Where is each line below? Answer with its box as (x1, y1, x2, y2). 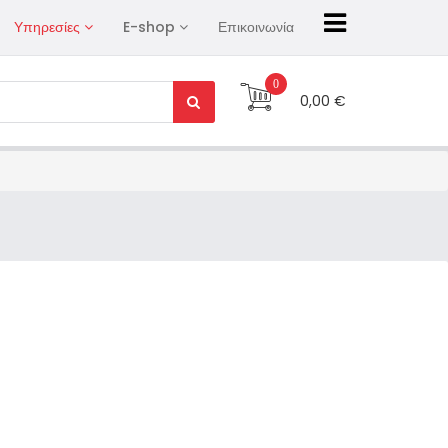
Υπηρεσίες (14, 17, 80, 37)
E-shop (123, 17, 175, 37)
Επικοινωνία (218, 17, 294, 37)
